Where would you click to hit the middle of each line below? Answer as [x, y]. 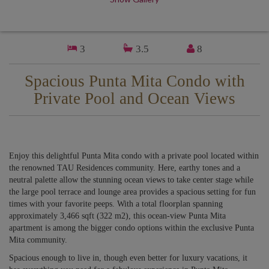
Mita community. [38, 240]
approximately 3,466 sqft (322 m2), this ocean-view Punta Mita [117, 216]
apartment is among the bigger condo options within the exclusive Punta [131, 228]
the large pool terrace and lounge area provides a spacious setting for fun [132, 192]
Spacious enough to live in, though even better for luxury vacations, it [128, 258]
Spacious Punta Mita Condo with [134, 81]
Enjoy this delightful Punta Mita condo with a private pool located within [134, 156]
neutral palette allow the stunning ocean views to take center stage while [131, 180]
